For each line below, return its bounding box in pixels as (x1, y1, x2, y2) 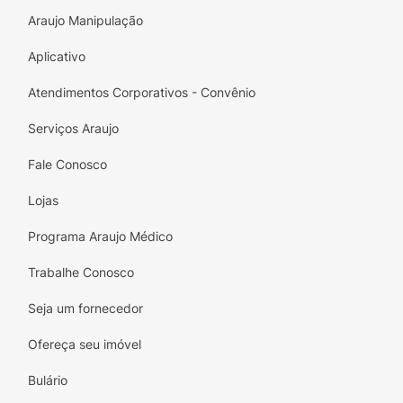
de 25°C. (43, 9, 103, 27)
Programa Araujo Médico (28, 228, 173, 244)
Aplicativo (28, 49, 85, 64)
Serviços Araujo (28, 121, 119, 136)
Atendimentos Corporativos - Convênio (28, 85, 255, 100)
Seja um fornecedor (28, 300, 143, 316)
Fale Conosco (28, 157, 107, 172)
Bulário (28, 372, 67, 388)
